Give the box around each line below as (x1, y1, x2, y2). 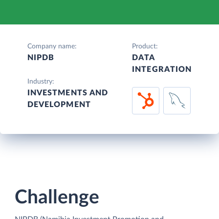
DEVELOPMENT (27, 100, 91, 109)
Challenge (15, 188, 99, 208)
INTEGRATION (132, 65, 192, 73)
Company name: (27, 43, 77, 50)
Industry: (27, 78, 54, 85)
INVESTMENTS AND (27, 88, 108, 97)
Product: (132, 43, 158, 50)
